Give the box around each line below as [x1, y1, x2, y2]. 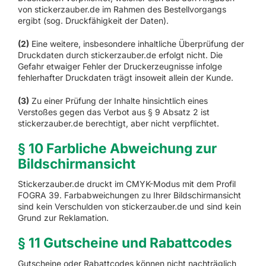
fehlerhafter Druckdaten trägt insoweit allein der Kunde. [17, 72, 233, 83]
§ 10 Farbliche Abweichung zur [17, 140, 217, 156]
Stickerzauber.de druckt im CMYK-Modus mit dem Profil [17, 179, 236, 189]
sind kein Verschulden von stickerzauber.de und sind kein [17, 201, 241, 212]
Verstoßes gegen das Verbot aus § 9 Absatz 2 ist [17, 106, 210, 117]
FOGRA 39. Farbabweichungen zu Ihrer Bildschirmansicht [17, 190, 241, 201]
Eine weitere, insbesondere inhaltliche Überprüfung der [28, 38, 244, 49]
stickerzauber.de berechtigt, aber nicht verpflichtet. [17, 118, 219, 128]
